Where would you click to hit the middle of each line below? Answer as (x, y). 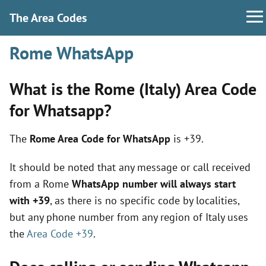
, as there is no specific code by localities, (145, 200)
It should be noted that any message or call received (130, 167)
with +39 (30, 200)
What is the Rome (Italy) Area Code (133, 89)
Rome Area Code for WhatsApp (100, 139)
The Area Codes (48, 18)
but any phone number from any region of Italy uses (129, 217)
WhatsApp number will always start (154, 184)
